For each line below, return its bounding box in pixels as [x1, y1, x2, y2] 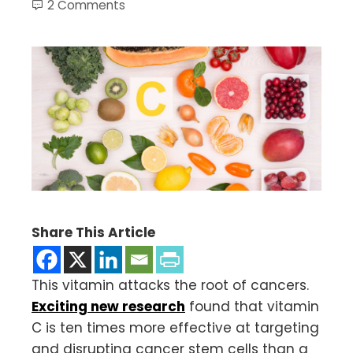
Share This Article [32, 223, 155, 243]
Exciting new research [32, 297, 185, 317]
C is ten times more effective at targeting [32, 318, 319, 338]
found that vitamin [185, 297, 319, 317]
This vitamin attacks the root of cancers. [32, 276, 309, 295]
